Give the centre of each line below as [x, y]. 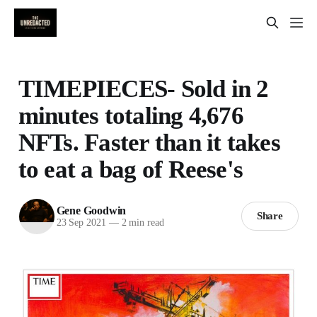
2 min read [141, 223]
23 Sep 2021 [81, 223]
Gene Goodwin [91, 211]
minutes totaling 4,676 [131, 115]
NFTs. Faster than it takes [149, 142]
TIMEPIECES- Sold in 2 [143, 88]
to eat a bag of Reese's [131, 169]
